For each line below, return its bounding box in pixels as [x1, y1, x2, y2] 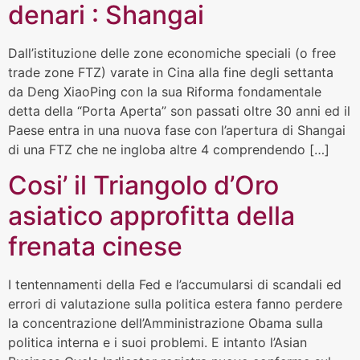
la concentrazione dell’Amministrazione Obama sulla [8, 315, 323, 332]
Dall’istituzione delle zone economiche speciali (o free [8, 44, 336, 61]
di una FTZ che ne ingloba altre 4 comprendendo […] [8, 141, 329, 157]
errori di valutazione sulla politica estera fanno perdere [8, 296, 342, 313]
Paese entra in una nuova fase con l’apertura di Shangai [8, 121, 346, 138]
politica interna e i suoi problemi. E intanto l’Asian [8, 334, 307, 351]
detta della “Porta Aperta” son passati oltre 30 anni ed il [8, 102, 350, 119]
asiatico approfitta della [8, 200, 295, 232]
